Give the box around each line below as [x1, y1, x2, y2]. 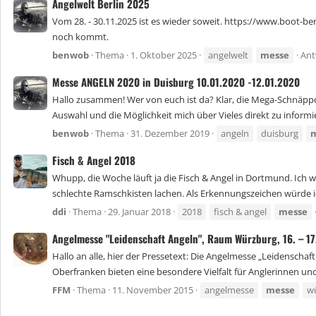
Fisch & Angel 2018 [52, 152, 135, 168]
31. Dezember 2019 [130, 127, 209, 140]
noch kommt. [52, 30, 109, 44]
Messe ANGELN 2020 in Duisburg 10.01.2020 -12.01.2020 [52, 73, 300, 90]
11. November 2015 [112, 284, 193, 297]
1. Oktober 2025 [130, 49, 197, 62]
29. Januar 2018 [108, 205, 171, 219]
